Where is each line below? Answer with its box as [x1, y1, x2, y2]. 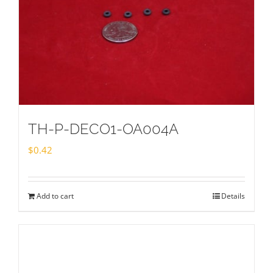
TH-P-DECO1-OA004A [28, 119, 179, 138]
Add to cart [37, 190, 74, 201]
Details [221, 190, 245, 201]
